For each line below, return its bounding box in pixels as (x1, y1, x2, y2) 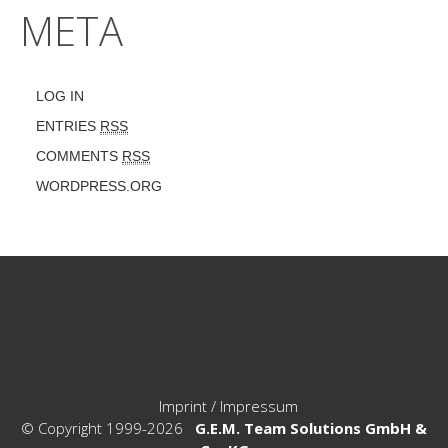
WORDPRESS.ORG (36, 177, 162, 194)
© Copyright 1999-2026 (21, 417, 195, 438)
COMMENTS (36, 147, 122, 164)
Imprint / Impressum (158, 395, 298, 416)
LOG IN (36, 87, 84, 104)
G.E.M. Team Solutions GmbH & (195, 417, 427, 438)
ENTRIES (36, 117, 100, 134)
